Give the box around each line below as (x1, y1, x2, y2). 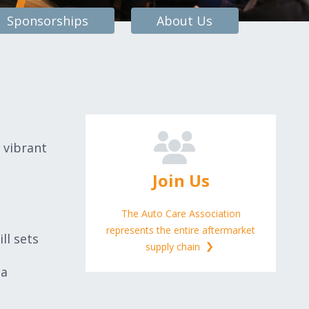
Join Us (152, 169, 210, 192)
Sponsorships (6, 12, 88, 29)
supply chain (145, 240, 203, 253)
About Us (157, 12, 213, 29)
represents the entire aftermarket (106, 223, 255, 237)
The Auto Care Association (121, 207, 241, 220)
